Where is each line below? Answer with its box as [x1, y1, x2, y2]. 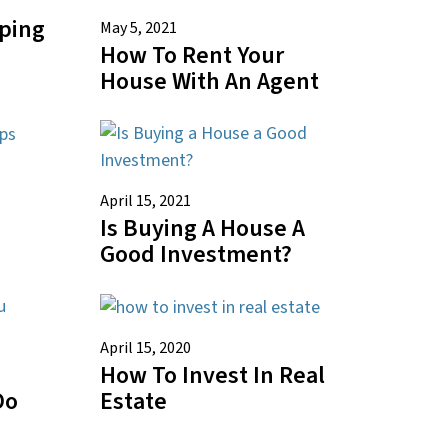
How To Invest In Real [99, 357, 325, 393]
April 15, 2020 [99, 336, 191, 359]
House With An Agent [99, 63, 319, 99]
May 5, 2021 [99, 16, 177, 39]
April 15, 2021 [99, 189, 191, 212]
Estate [99, 383, 167, 419]
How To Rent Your [99, 37, 284, 73]
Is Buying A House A [99, 210, 305, 246]
